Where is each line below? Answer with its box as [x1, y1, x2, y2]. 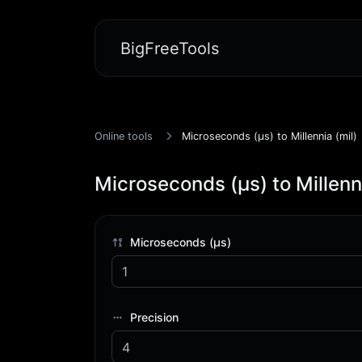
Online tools [95, 130, 153, 142]
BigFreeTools [120, 38, 219, 58]
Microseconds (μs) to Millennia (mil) [182, 130, 357, 142]
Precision [127, 310, 179, 325]
